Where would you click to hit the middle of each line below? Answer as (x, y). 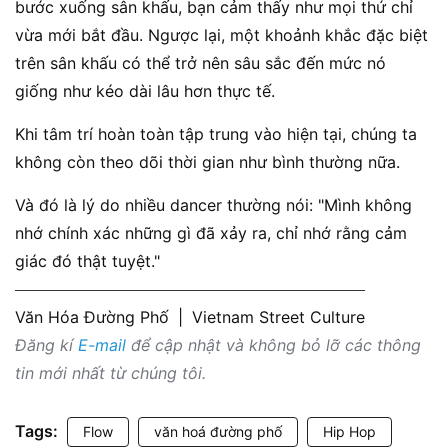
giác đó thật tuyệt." (87, 261)
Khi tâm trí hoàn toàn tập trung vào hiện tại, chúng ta (216, 134)
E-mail (102, 345)
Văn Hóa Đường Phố (94, 317)
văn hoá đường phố (218, 432)
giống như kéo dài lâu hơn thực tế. (145, 91)
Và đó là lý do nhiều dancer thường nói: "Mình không (213, 205)
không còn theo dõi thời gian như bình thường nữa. (207, 162)
